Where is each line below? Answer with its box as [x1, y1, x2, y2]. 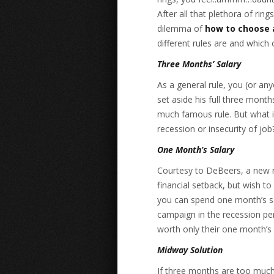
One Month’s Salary [157, 144, 234, 155]
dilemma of [157, 23, 205, 34]
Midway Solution [157, 244, 223, 256]
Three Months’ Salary [157, 58, 241, 70]
